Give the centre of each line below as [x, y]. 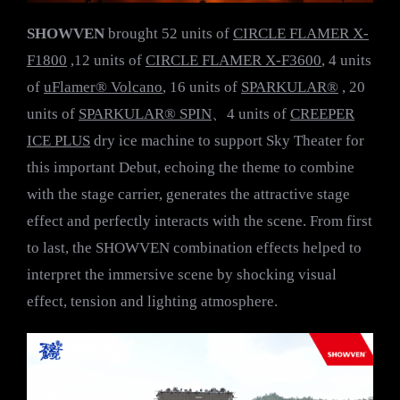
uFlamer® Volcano [103, 87]
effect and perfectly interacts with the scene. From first [200, 221]
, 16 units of [202, 87]
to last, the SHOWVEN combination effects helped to [194, 248]
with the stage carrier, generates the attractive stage [188, 195]
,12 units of [106, 61]
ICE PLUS [58, 141]
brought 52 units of [169, 34]
